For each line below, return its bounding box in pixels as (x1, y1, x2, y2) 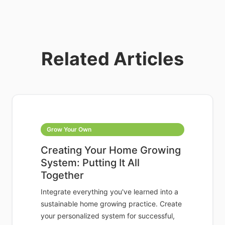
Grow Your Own (47, 126, 91, 134)
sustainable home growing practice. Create (41, 199, 182, 208)
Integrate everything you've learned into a (41, 187, 178, 196)
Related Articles (41, 48, 184, 70)
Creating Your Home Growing (41, 144, 181, 157)
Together (41, 169, 84, 182)
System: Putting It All (41, 157, 140, 169)
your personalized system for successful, (41, 211, 175, 220)
